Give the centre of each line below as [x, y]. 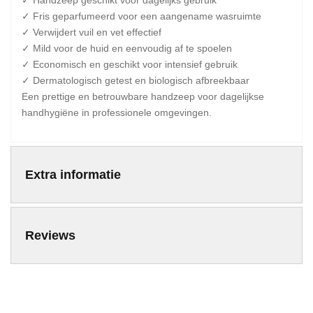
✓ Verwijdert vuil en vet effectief [92, 32]
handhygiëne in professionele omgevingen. [117, 112]
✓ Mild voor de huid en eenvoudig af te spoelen [127, 48]
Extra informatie [73, 175]
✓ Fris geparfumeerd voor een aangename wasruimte [141, 16]
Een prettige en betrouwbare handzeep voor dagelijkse [143, 96]
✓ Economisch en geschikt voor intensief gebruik [130, 64]
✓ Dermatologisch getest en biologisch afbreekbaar [136, 80]
